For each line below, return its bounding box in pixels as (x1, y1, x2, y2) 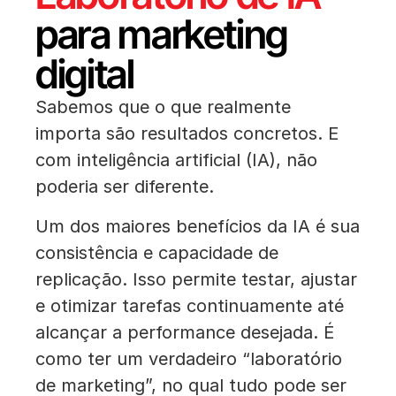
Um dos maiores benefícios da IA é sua (35, 215, 360, 237)
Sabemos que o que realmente (35, 96, 291, 118)
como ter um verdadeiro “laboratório (35, 347, 342, 369)
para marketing (35, 10, 288, 59)
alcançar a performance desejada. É (35, 321, 334, 343)
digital (35, 49, 134, 99)
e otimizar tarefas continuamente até (35, 294, 344, 316)
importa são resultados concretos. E (35, 123, 339, 145)
